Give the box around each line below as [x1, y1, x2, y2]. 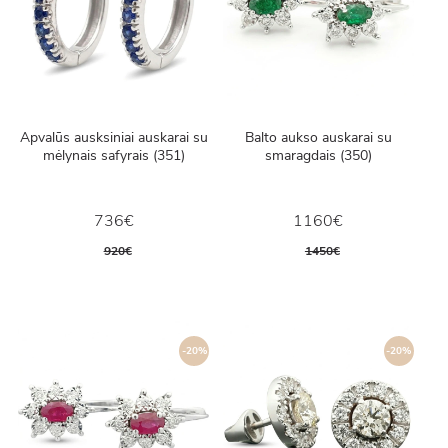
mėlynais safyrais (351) [42, 146, 185, 166]
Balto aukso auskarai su [244, 128, 392, 148]
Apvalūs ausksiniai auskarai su [19, 128, 208, 148]
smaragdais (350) [264, 146, 372, 166]
